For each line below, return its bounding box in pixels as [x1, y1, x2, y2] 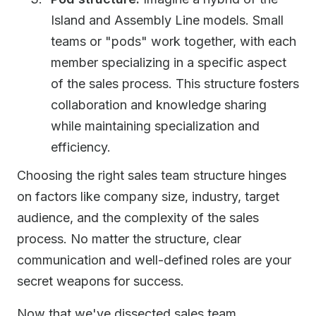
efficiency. [51, 140, 111, 154]
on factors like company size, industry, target [17, 189, 279, 204]
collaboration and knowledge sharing [51, 97, 267, 112]
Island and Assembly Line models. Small [51, 13, 284, 28]
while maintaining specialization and [51, 119, 260, 133]
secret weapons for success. [17, 274, 184, 288]
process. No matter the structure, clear [17, 231, 241, 246]
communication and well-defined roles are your [17, 253, 291, 267]
